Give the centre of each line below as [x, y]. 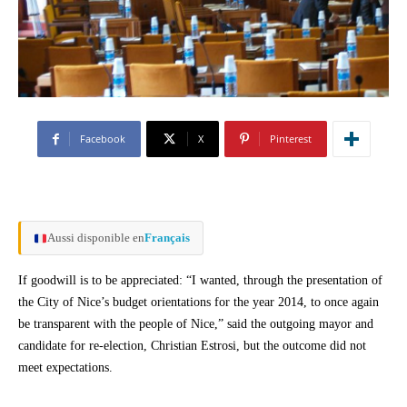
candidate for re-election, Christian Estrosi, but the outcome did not [192, 346]
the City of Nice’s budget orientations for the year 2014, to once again [199, 303]
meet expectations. [65, 368]
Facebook [102, 139]
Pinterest [290, 139]
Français [167, 238]
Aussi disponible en [95, 238]
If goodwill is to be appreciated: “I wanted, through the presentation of [200, 281]
